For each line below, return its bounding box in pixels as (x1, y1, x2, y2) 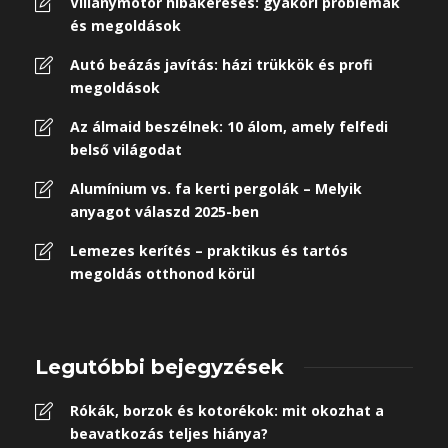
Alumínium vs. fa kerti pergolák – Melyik (70, 179, 362, 198)
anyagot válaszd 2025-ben (70, 202, 259, 221)
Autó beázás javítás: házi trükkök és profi (70, 55, 373, 74)
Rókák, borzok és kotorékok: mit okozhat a (70, 401, 384, 420)
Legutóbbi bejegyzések (35, 355, 284, 379)
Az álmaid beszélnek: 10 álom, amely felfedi (70, 117, 388, 136)
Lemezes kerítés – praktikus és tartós (70, 241, 348, 260)
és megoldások (70, 16, 181, 35)
